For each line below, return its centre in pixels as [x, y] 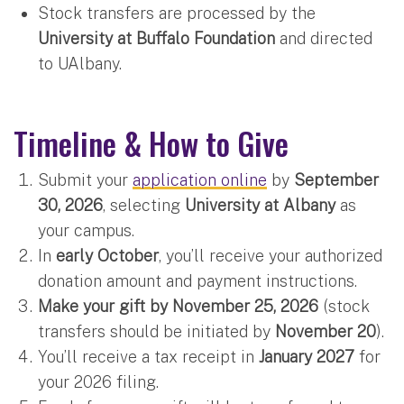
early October [107, 255]
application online [200, 179]
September [336, 179]
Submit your [85, 179]
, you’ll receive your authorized [271, 255]
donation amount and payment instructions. [197, 280]
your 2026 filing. [98, 381]
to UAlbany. [80, 63]
